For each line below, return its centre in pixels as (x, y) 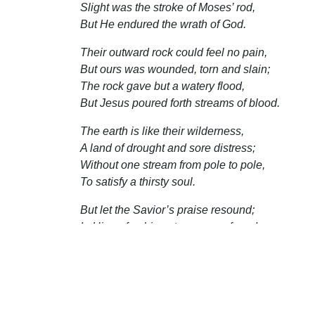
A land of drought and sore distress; (168, 148)
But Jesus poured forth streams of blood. (180, 103)
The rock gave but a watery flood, (162, 86)
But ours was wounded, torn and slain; (175, 69)
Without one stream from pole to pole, (173, 165)
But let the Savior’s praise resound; (167, 210)
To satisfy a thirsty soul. (138, 181)
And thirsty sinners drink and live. (162, 260)
